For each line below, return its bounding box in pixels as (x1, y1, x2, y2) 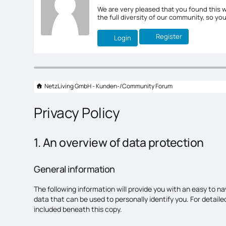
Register (156, 32, 183, 41)
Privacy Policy (34, 102, 120, 122)
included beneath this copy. (34, 204, 123, 214)
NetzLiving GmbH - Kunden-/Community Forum (44, 81, 173, 90)
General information (34, 162, 115, 175)
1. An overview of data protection (34, 134, 204, 150)
